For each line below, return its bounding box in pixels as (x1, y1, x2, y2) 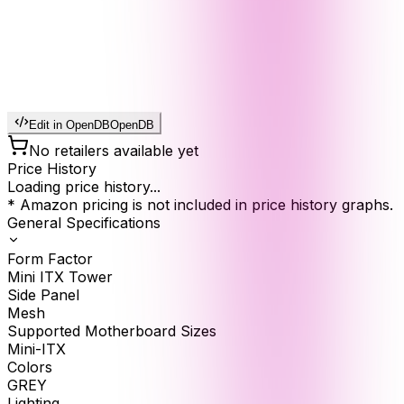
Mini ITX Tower (7, 268, 113, 287)
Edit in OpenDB (29, 118, 110, 133)
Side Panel (7, 286, 79, 305)
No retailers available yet (29, 142, 198, 161)
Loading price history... (7, 178, 161, 197)
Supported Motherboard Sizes (7, 322, 216, 341)
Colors (7, 358, 52, 377)
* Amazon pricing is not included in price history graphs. (7, 196, 393, 215)
